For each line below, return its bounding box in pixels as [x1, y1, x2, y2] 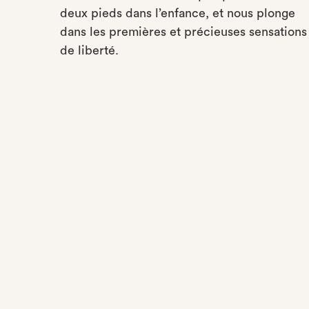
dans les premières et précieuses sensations [60, 26, 307, 38]
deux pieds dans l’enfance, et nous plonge [60, 7, 295, 19]
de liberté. [60, 44, 122, 57]
